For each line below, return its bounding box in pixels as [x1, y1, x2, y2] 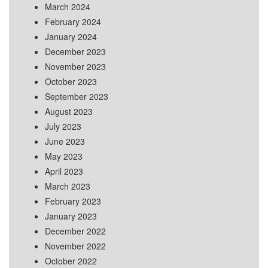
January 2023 [45, 210, 97, 223]
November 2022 [45, 240, 106, 252]
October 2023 [45, 75, 97, 88]
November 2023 [45, 60, 106, 73]
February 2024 [45, 16, 101, 28]
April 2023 [45, 165, 83, 178]
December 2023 [45, 45, 106, 58]
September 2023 [45, 90, 108, 103]
